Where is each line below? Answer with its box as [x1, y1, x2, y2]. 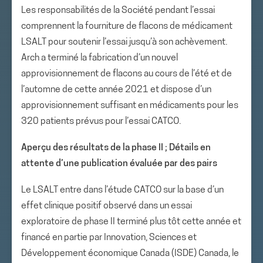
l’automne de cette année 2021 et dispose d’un [21, 85, 211, 95]
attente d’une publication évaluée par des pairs [21, 159, 217, 168]
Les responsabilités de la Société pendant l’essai [21, 6, 215, 15]
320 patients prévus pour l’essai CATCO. [21, 117, 181, 126]
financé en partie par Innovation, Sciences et [21, 233, 197, 242]
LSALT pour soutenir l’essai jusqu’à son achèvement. [21, 38, 227, 47]
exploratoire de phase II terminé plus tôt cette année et [21, 217, 241, 227]
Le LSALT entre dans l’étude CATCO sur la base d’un [21, 186, 224, 195]
